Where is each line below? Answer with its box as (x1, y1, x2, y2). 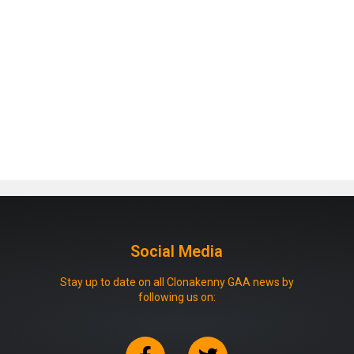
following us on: (137, 290, 216, 303)
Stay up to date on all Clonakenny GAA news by (59, 275, 294, 288)
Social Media (130, 241, 224, 261)
